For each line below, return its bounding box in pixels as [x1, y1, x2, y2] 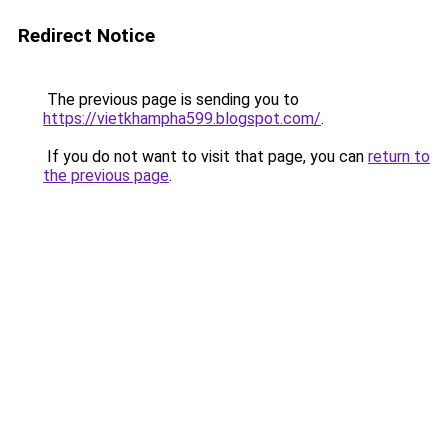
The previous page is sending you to [43, 90, 299, 109]
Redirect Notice [18, 24, 155, 47]
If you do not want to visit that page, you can [43, 147, 368, 166]
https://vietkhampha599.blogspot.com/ [43, 109, 321, 128]
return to [368, 147, 430, 166]
